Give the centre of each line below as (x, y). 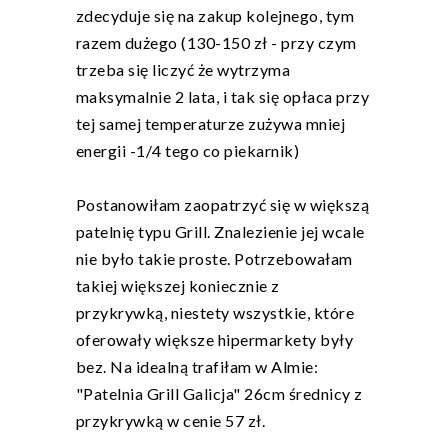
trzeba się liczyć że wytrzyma (182, 70)
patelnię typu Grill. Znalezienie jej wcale (220, 232)
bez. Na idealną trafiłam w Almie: (196, 367)
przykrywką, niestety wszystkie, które (214, 313)
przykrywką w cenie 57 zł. (170, 421)
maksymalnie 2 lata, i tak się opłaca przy (222, 97)
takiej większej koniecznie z (177, 286)
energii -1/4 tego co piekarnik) (187, 151)
